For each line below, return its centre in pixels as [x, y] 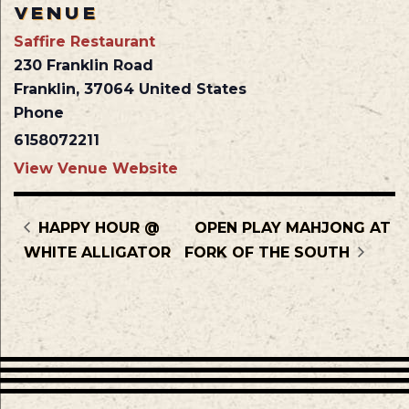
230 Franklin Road [84, 66]
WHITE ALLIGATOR [98, 252]
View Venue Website [96, 169]
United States [193, 89]
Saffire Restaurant [84, 42]
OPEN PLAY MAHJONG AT [293, 227]
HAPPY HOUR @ [97, 227]
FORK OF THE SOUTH [270, 252]
